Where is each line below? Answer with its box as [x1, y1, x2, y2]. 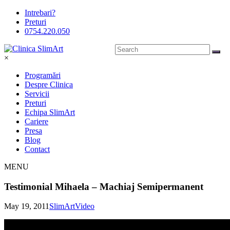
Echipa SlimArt [25, 108, 75, 117]
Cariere [25, 117, 48, 126]
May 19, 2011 [4, 202, 49, 211]
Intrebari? [25, 8, 55, 17]
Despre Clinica [25, 80, 73, 89]
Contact [25, 145, 50, 154]
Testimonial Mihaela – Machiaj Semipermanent [4, 181, 203, 192]
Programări [25, 71, 61, 80]
